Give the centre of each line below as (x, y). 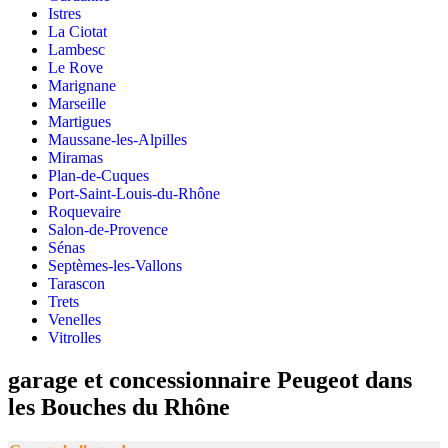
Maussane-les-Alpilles (117, 139)
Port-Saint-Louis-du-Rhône (134, 193)
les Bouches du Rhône (119, 406)
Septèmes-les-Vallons (115, 265)
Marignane (82, 85)
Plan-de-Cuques (98, 175)
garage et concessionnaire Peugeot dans (210, 379)
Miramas (75, 157)
